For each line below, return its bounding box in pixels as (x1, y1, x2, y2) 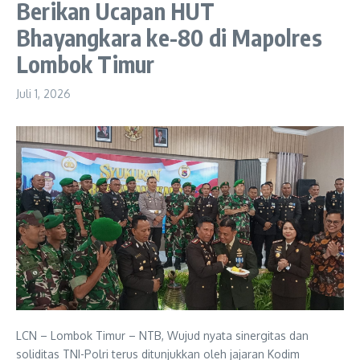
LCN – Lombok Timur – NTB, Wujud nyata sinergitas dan (16, 328, 309, 342)
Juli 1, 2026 (16, 86, 71, 100)
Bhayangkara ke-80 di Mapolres (16, 22, 322, 51)
